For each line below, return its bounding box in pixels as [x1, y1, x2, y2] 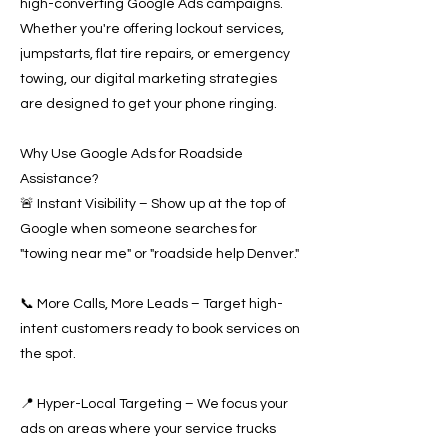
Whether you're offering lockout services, [20, 22, 284, 36]
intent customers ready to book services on [20, 322, 300, 336]
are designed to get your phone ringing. [20, 97, 277, 111]
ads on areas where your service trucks [20, 422, 276, 436]
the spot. [20, 347, 76, 361]
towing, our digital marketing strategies [20, 72, 277, 86]
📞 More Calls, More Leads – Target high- [20, 297, 283, 311]
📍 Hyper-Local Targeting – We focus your [20, 397, 288, 411]
